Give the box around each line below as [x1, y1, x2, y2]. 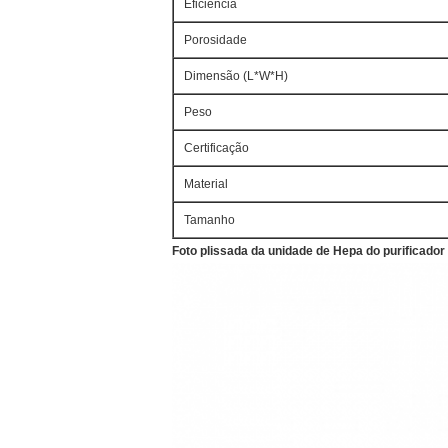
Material [184, 177, 228, 191]
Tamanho [184, 213, 235, 227]
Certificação [184, 141, 249, 155]
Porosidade [184, 33, 247, 47]
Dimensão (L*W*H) [184, 69, 288, 83]
